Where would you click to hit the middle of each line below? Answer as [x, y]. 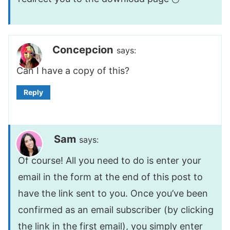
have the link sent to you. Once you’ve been [113, 193]
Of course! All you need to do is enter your [110, 160]
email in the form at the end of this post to [110, 177]
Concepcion [83, 49]
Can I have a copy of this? [73, 71]
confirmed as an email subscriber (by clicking [116, 209]
